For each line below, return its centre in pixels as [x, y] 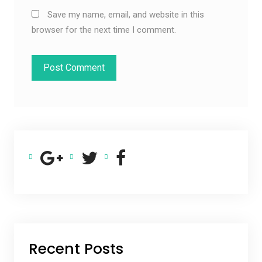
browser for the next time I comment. [104, 30]
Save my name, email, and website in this [125, 14]
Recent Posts [76, 249]
